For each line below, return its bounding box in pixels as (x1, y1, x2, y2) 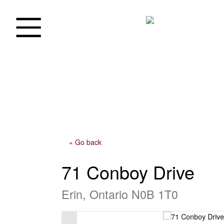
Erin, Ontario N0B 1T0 (61, 185, 178, 202)
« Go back (68, 136, 101, 147)
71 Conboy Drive (61, 158, 194, 184)
